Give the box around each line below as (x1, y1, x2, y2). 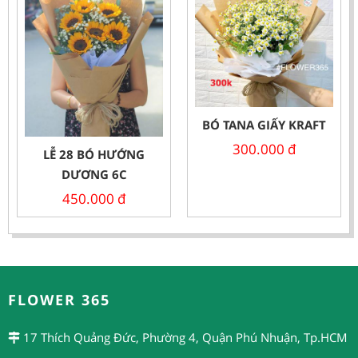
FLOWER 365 (8, 289, 110, 309)
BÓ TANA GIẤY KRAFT (202, 117, 326, 133)
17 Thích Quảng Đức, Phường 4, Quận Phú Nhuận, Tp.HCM (20, 328, 348, 345)
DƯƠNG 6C (61, 165, 127, 182)
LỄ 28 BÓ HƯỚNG (43, 145, 145, 162)
